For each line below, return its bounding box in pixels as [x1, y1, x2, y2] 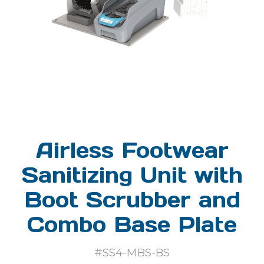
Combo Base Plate [27, 211, 237, 238]
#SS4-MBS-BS [94, 246, 170, 259]
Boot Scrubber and [24, 186, 240, 213]
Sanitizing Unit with [21, 161, 243, 189]
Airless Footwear [35, 137, 229, 164]
